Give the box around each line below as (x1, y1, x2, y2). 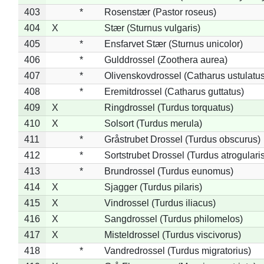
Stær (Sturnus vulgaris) (104, 22, 200, 33)
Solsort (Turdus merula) (104, 118, 202, 128)
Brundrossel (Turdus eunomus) (104, 166, 233, 176)
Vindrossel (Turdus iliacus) (104, 197, 216, 208)
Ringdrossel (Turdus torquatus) (104, 102, 233, 113)
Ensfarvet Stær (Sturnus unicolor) (104, 38, 243, 49)
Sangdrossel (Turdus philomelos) (104, 213, 243, 224)
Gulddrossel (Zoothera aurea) (104, 54, 227, 65)
